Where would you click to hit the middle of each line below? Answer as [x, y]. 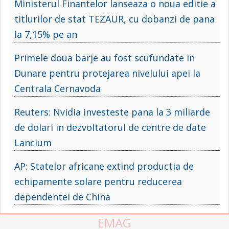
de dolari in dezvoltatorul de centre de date [110, 127]
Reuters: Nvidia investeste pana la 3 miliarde [112, 112]
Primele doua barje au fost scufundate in [105, 58]
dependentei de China [62, 197]
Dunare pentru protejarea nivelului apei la [107, 73]
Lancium [33, 142]
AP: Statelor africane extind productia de [104, 166]
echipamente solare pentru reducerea [98, 181]
